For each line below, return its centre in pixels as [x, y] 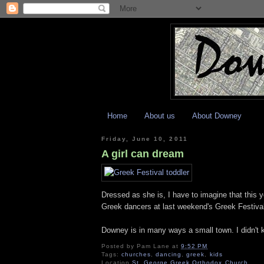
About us [160, 115]
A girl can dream [143, 154]
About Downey [217, 115]
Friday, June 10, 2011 [145, 138]
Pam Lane [154, 246]
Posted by [119, 246]
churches [136, 254]
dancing [169, 254]
